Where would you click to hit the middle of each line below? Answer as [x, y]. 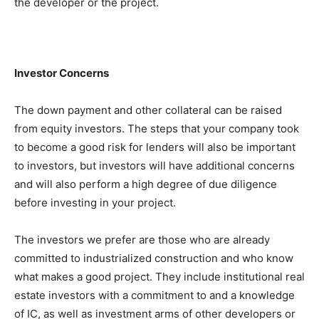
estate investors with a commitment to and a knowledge [155, 296]
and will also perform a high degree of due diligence [146, 184]
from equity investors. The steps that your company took [157, 129]
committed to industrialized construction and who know [154, 258]
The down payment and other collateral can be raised [148, 110]
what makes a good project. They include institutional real [159, 277]
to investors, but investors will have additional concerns [155, 166]
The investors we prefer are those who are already [142, 240]
